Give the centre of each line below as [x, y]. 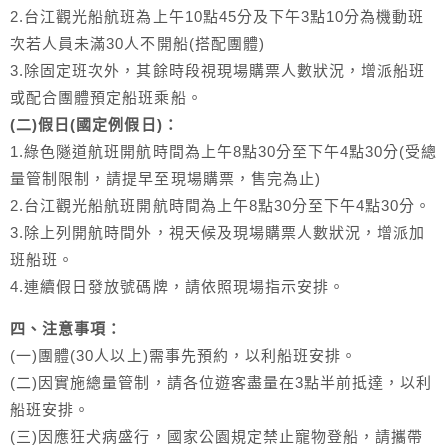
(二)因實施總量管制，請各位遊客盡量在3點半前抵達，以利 [221, 383]
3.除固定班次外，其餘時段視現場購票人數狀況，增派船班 [218, 71]
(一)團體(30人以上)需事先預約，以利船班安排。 [184, 356]
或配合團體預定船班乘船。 [106, 98]
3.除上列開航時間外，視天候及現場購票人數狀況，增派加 [218, 233]
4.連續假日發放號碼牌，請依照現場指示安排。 [178, 287]
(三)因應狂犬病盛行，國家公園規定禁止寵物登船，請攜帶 [217, 437]
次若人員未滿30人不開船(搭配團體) [137, 44]
